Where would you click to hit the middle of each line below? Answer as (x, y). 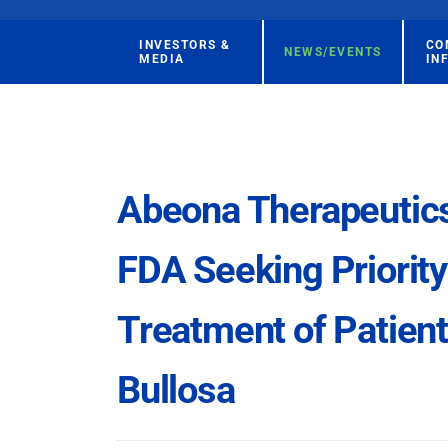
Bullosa (176, 390)
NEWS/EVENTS (333, 52)
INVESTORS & (185, 45)
